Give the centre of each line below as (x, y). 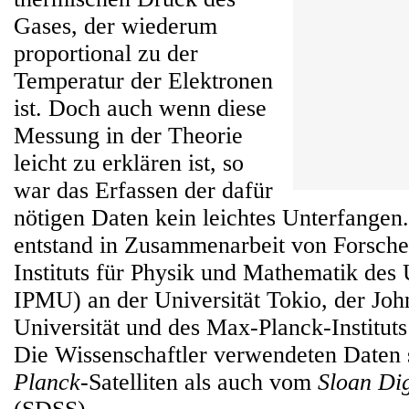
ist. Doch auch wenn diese (140, 108)
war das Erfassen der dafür (143, 190)
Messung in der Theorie (128, 136)
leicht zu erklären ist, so (129, 163)
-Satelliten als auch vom (199, 382)
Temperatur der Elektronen (143, 81)
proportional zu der (106, 53)
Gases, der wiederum (115, 26)
